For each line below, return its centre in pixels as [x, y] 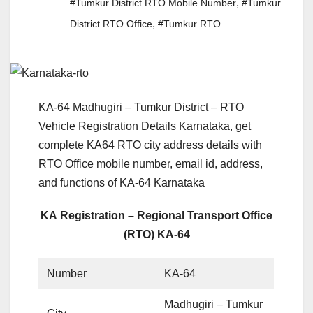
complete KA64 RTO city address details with [150, 145]
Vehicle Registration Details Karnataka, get [145, 126]
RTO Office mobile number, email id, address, [151, 164]
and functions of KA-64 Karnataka [122, 183]
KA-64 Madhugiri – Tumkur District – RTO [141, 108]
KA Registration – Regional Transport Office [156, 216]
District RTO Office [111, 24]
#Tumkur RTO [189, 24]
